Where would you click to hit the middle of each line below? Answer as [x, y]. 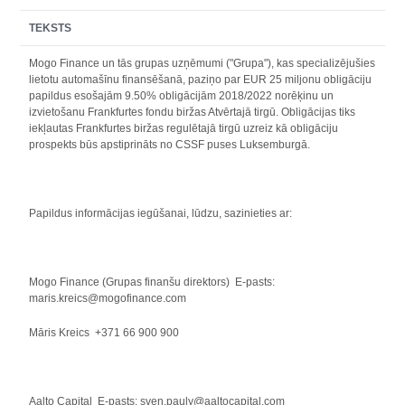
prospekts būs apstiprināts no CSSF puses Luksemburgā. [170, 145]
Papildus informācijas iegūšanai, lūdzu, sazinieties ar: [161, 213]
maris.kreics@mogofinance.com [108, 298]
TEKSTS [51, 28]
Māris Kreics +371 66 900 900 [104, 333]
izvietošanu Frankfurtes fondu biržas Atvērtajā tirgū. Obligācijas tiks [193, 112]
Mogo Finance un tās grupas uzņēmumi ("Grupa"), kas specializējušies [202, 63]
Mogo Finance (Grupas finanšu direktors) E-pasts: [152, 282]
